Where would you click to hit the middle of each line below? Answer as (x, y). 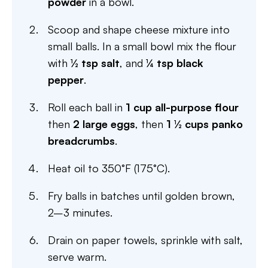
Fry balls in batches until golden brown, (141, 196)
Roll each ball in (87, 107)
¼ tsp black (175, 63)
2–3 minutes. (80, 212)
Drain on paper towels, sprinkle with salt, (145, 240)
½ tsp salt (95, 63)
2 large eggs (104, 124)
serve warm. (77, 257)
